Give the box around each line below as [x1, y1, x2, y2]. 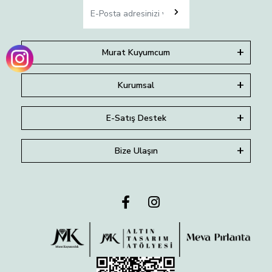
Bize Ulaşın [114, 145, 158, 157]
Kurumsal [118, 80, 154, 92]
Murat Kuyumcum [102, 47, 170, 59]
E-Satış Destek [106, 112, 166, 124]
